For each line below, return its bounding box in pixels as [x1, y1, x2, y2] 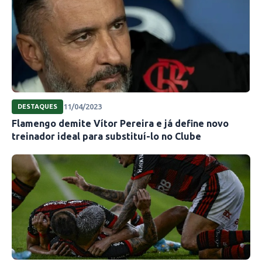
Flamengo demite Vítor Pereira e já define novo [12, 118, 229, 129]
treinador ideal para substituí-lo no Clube [12, 130, 201, 142]
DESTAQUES [18, 102, 57, 110]
